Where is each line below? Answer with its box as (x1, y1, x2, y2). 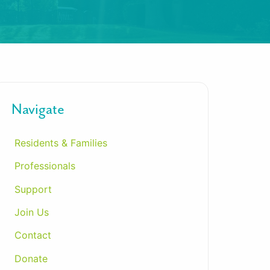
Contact (14, 229, 51, 242)
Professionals (14, 160, 75, 172)
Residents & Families (14, 136, 107, 149)
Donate (14, 252, 48, 265)
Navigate (11, 99, 64, 119)
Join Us (14, 206, 49, 218)
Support (14, 183, 52, 195)
